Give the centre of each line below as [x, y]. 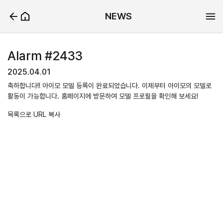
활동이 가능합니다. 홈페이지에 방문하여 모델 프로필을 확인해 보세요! [103, 96]
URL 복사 [47, 114]
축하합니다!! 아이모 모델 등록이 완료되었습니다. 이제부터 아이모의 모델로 [110, 86]
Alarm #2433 [45, 56]
